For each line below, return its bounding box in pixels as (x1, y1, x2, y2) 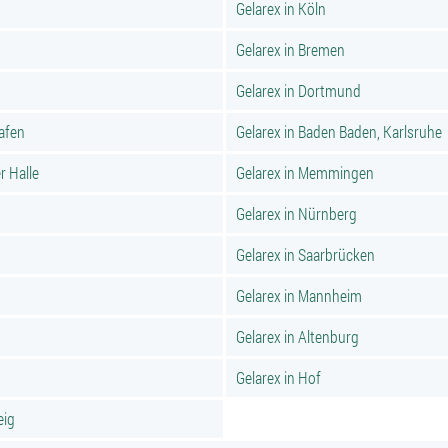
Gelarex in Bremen (236, 39, 345, 60)
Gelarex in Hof (236, 367, 321, 388)
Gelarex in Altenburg (236, 326, 359, 347)
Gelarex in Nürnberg (236, 203, 357, 224)
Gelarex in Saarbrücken (236, 244, 375, 265)
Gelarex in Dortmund (236, 80, 361, 101)
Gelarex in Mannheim (236, 285, 362, 306)
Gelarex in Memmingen (236, 162, 374, 183)
